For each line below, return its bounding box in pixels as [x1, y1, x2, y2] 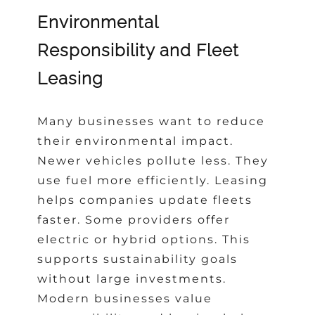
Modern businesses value [37, 292, 213, 306]
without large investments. [37, 272, 227, 286]
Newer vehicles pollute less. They [37, 154, 269, 168]
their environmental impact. [37, 134, 234, 148]
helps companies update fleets [37, 193, 253, 207]
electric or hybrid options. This [37, 233, 251, 247]
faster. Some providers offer [37, 213, 231, 227]
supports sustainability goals [37, 252, 238, 266]
